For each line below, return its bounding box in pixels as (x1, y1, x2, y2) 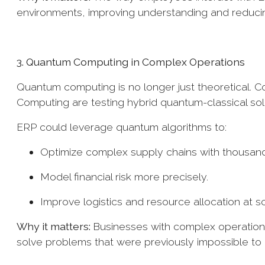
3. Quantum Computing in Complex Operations (17, 56, 247, 68)
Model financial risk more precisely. (40, 170, 211, 183)
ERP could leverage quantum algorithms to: (17, 121, 230, 133)
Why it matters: (17, 220, 93, 232)
